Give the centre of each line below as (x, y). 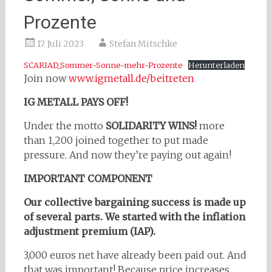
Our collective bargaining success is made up (134, 202)
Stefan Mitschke (143, 43)
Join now (46, 78)
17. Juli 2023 (60, 43)
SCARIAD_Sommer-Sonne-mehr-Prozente (103, 65)
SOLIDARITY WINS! (151, 125)
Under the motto (64, 125)
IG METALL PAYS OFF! (76, 102)
